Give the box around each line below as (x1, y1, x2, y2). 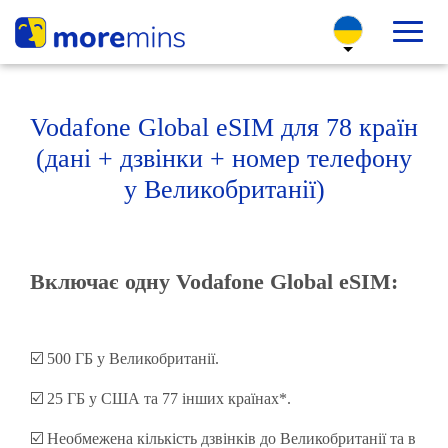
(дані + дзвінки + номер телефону (36, 144, 412, 173)
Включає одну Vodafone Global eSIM (30, 269, 391, 294)
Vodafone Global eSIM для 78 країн (30, 113, 418, 142)
